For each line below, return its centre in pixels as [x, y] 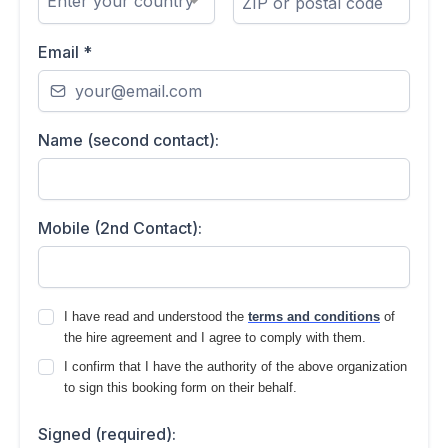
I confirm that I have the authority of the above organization [235, 367]
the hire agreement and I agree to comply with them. [215, 338]
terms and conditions [314, 317]
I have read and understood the [156, 317]
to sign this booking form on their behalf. [180, 388]
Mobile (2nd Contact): [120, 228]
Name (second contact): [128, 140]
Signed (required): [107, 434]
